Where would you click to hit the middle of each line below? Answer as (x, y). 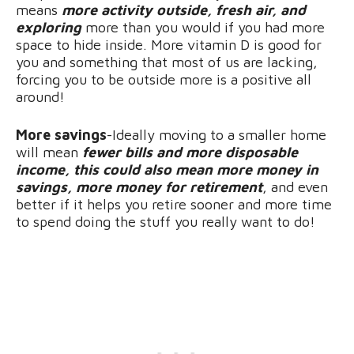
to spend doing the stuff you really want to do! (168, 221)
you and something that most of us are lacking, (167, 62)
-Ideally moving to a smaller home (217, 134)
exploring (49, 27)
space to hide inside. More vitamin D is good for (169, 44)
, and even (295, 186)
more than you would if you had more (203, 27)
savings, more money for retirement (139, 186)
